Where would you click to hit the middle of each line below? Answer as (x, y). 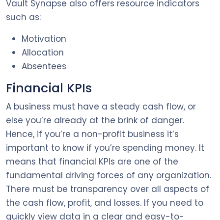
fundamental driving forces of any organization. (109, 175)
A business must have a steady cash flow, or (101, 106)
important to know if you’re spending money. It (105, 148)
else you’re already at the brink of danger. (95, 120)
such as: (23, 17)
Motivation (44, 39)
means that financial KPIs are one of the (92, 161)
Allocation (43, 52)
